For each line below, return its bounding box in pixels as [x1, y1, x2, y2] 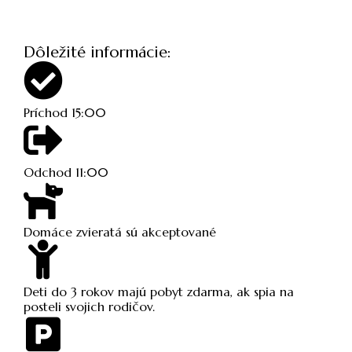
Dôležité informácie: [24, 42, 171, 63]
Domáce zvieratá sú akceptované [24, 224, 216, 240]
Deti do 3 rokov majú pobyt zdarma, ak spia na [24, 284, 294, 300]
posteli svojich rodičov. [24, 299, 155, 315]
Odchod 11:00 [24, 164, 108, 181]
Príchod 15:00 [24, 104, 106, 121]
